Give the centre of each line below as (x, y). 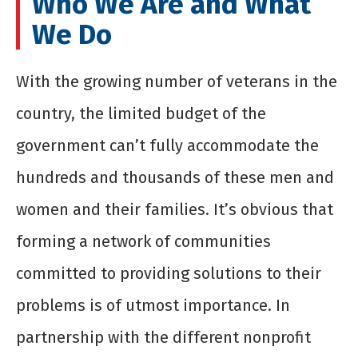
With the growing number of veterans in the (177, 82)
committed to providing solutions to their (169, 274)
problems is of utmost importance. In (153, 306)
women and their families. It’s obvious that (175, 210)
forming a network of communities (143, 242)
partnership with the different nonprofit (163, 338)
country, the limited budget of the (141, 114)
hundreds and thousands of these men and (175, 178)
